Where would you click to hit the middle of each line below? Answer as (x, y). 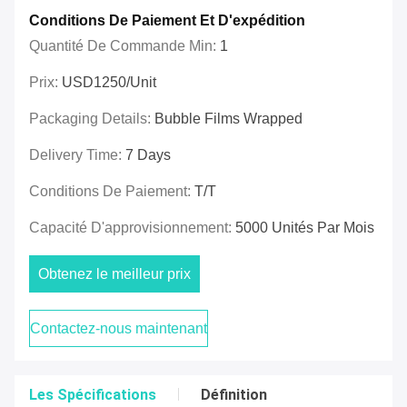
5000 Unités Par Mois (305, 228)
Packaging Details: (92, 119)
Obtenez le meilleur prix (115, 274)
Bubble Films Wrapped (228, 119)
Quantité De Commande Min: (124, 46)
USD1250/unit (109, 83)
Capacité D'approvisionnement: (132, 228)
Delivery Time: (77, 155)
